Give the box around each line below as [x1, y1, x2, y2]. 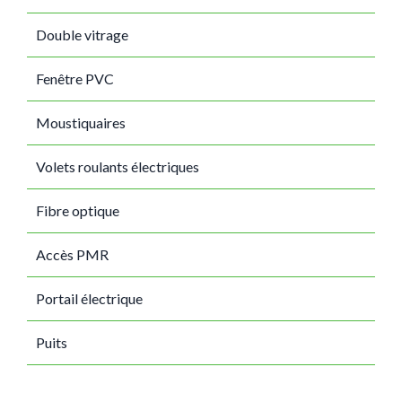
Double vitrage [36, 26, 128, 43]
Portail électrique [36, 290, 143, 307]
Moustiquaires [36, 114, 126, 131]
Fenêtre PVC [36, 70, 114, 87]
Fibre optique [36, 202, 119, 219]
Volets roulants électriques [36, 158, 199, 175]
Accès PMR [36, 246, 109, 263]
